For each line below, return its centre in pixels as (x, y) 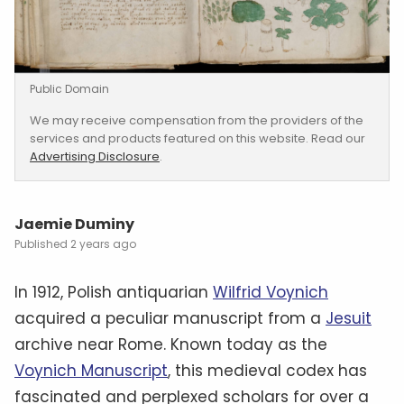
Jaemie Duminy (74, 224)
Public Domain (69, 88)
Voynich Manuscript (91, 370)
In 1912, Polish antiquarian (114, 292)
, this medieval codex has (267, 370)
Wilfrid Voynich (271, 292)
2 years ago (103, 243)
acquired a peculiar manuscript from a (170, 318)
